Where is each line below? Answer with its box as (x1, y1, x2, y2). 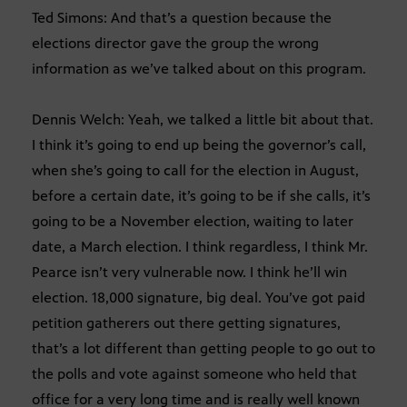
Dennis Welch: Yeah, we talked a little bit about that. (32, 110, 373, 128)
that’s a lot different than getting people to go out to (32, 339, 375, 357)
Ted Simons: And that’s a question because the (32, 8, 332, 26)
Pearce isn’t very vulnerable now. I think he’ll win (32, 263, 347, 281)
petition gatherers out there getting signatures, (32, 313, 341, 332)
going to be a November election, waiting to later (32, 212, 353, 230)
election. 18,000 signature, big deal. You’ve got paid (32, 288, 365, 306)
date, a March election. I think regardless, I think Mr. (32, 237, 368, 255)
